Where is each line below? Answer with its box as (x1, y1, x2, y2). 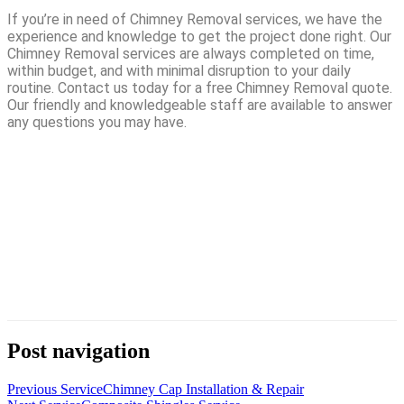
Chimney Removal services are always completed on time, (7, 45, 374, 63)
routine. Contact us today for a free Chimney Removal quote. (7, 79, 392, 97)
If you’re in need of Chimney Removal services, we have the (7, 11, 382, 29)
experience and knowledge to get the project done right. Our (7, 28, 391, 46)
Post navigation (7, 339, 150, 363)
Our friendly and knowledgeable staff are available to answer (7, 96, 392, 115)
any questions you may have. (7, 114, 187, 132)
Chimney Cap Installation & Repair (103, 381, 304, 398)
